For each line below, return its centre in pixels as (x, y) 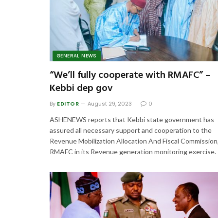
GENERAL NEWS (77, 55)
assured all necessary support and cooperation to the (131, 130)
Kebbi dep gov (81, 88)
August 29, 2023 (110, 103)
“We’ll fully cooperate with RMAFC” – (130, 75)
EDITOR (68, 103)
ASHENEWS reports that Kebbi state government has (132, 119)
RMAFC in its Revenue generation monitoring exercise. (133, 151)
